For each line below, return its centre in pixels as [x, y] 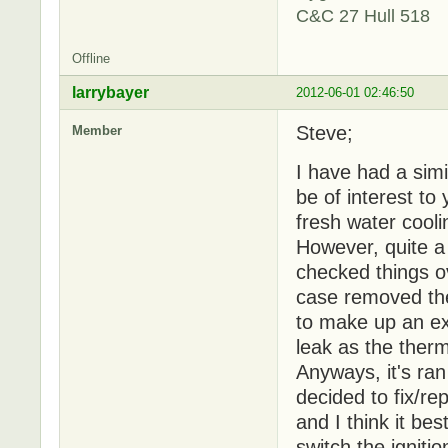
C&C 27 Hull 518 [363, 15]
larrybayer [110, 92]
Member [97, 130]
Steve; [324, 132]
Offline [91, 58]
